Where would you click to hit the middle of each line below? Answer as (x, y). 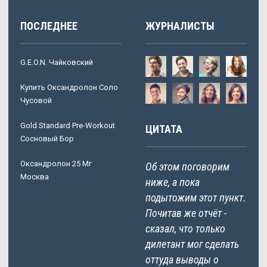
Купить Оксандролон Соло (69, 87)
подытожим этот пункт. (196, 197)
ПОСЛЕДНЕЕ (49, 26)
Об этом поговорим (187, 166)
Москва (35, 176)
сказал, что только (185, 228)
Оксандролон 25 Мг (56, 163)
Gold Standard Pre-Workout (68, 125)
